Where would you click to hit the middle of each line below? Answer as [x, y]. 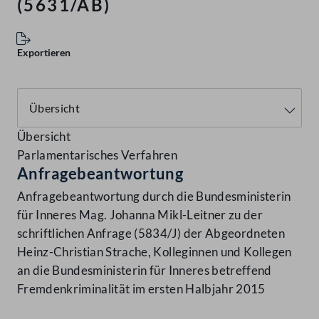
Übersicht [44, 137]
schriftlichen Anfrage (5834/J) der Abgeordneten [151, 234]
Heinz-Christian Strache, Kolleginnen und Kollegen [155, 252]
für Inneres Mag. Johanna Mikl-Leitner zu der [140, 215]
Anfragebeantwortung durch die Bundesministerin [154, 197]
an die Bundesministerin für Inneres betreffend [145, 271]
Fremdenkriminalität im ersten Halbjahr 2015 [141, 289]
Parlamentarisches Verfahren [98, 155]
